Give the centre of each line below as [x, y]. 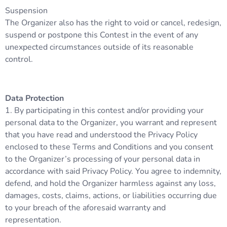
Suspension [26, 10]
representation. [33, 220]
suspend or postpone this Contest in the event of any [102, 35]
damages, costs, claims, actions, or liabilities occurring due [111, 195]
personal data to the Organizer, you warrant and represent [111, 122]
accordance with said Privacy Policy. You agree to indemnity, [113, 171]
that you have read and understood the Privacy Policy [101, 135]
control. [19, 59]
